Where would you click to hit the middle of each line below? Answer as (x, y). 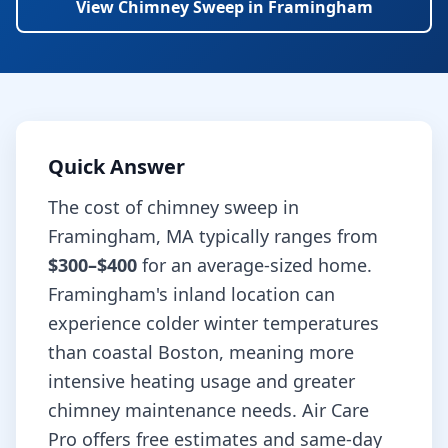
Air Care (335, 410)
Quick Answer (116, 166)
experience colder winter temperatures (213, 323)
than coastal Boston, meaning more (201, 352)
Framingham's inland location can (191, 294)
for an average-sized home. (254, 265)
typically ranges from (286, 236)
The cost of (97, 207)
